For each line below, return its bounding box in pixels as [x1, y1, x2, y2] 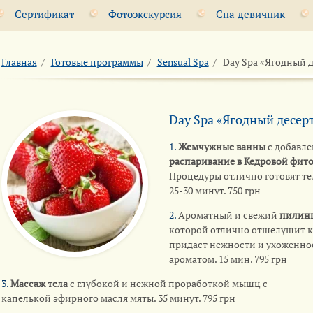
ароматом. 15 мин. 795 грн [168, 252, 287, 265]
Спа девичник [216, 6, 285, 21]
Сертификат [15, 6, 74, 21]
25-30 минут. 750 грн [168, 183, 261, 197]
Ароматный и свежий [175, 208, 277, 221]
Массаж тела [10, 276, 68, 290]
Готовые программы [50, 54, 143, 68]
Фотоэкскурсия [108, 6, 182, 21]
